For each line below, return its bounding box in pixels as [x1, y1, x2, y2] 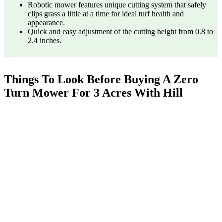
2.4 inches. [28, 36, 61, 45]
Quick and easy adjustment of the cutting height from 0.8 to [28, 27, 213, 36]
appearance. [28, 18, 65, 27]
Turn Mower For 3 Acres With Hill [4, 86, 183, 99]
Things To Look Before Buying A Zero [4, 72, 198, 86]
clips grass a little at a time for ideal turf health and [28, 9, 184, 18]
